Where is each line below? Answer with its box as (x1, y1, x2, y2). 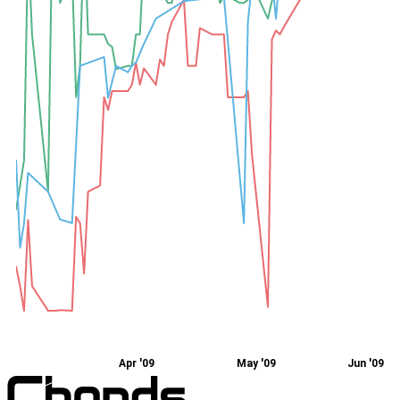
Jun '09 (347, 356, 384, 370)
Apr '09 (118, 356, 154, 370)
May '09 (237, 356, 277, 370)
